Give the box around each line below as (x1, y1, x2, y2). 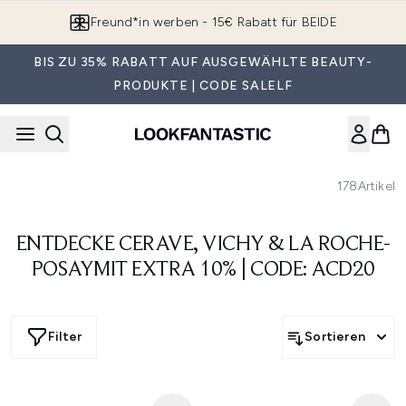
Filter (48, 329, 82, 344)
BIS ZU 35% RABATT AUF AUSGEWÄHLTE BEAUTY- (34, 54, 372, 70)
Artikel (357, 179, 395, 194)
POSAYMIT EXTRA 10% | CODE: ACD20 (31, 259, 375, 281)
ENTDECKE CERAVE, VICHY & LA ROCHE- (15, 234, 391, 256)
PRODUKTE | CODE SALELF (113, 78, 293, 93)
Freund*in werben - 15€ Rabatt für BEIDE (91, 14, 337, 30)
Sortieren (304, 329, 365, 344)
